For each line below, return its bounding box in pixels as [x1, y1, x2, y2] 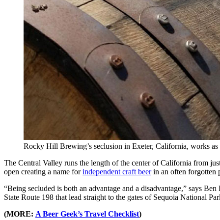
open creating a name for [4, 167, 82, 176]
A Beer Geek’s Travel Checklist [35, 209, 139, 218]
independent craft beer [82, 167, 151, 176]
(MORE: [4, 209, 35, 218]
